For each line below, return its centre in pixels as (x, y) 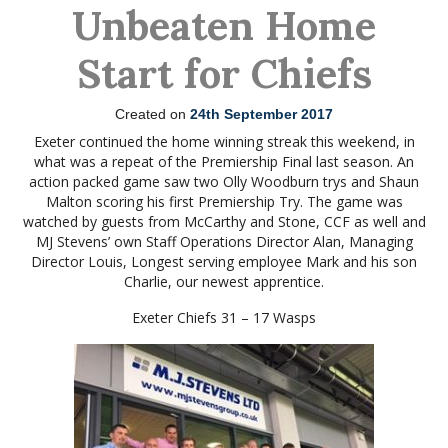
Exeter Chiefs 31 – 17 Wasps (224, 317)
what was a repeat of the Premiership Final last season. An (224, 161)
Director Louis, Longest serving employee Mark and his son (224, 261)
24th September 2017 (261, 114)
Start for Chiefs (224, 73)
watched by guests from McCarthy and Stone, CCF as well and (224, 221)
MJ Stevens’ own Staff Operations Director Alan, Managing (224, 241)
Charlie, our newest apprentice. (224, 281)
